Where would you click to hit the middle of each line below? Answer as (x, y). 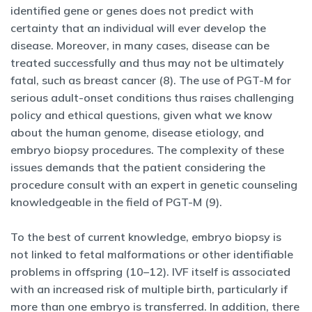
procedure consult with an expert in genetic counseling (154, 185)
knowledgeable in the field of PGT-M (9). (116, 202)
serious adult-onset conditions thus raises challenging (152, 97)
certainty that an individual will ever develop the (138, 28)
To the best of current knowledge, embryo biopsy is (146, 237)
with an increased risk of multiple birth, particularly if (149, 289)
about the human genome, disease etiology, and (137, 132)
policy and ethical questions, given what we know (141, 115)
